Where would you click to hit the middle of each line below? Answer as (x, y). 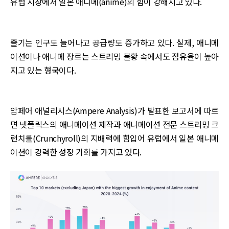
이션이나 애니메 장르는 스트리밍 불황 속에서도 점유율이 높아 (114, 56)
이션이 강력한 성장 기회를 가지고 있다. (76, 152)
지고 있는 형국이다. (43, 70)
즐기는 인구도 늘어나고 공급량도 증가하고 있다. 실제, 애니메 (114, 42)
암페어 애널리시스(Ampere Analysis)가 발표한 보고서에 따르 (114, 111)
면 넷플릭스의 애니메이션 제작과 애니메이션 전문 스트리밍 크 (114, 124)
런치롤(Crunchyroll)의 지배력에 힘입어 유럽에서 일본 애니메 (114, 138)
